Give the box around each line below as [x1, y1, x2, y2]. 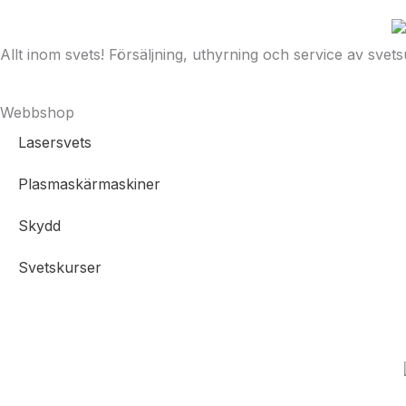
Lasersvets [18, 132, 92, 151]
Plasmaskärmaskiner [18, 174, 160, 193]
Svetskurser [18, 257, 101, 276]
